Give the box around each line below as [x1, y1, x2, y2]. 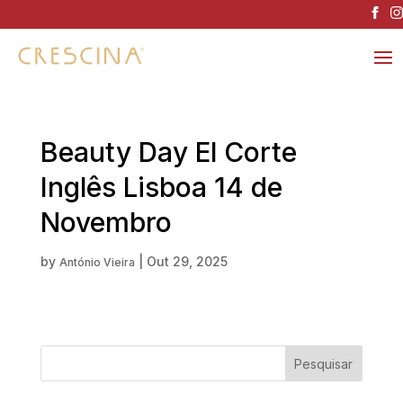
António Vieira [58, 255, 135, 270]
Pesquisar [294, 355, 354, 372]
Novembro [40, 206, 172, 239]
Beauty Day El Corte [40, 136, 297, 169]
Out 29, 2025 [146, 254, 228, 270]
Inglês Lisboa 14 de [40, 171, 282, 204]
